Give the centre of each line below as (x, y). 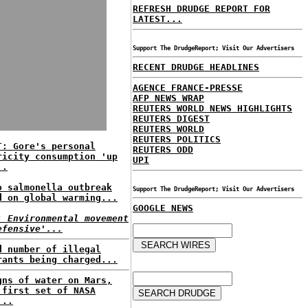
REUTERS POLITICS (177, 139)
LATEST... (157, 19)
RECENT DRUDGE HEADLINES (196, 67)
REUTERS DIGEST (171, 119)
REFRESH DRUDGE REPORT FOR (201, 9)
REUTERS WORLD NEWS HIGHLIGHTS (212, 108)
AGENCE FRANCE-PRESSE (188, 88)
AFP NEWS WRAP (168, 98)
